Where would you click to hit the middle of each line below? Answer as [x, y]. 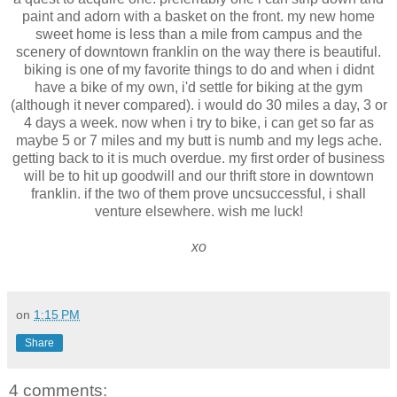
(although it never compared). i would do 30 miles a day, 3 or [198, 105]
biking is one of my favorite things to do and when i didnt [198, 69]
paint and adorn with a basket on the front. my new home [198, 16]
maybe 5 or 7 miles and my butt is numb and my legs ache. [198, 140]
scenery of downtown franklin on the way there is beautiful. [198, 51]
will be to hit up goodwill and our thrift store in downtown [198, 175]
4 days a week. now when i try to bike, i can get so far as [198, 122]
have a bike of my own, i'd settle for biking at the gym [198, 87]
